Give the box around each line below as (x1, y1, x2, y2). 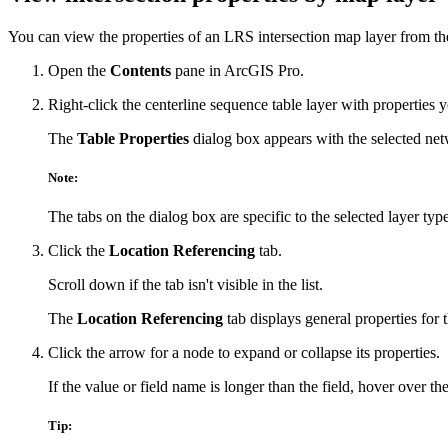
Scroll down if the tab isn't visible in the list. (48, 275, 323, 293)
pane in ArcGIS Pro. (171, 61, 304, 79)
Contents (110, 61, 171, 79)
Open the (48, 61, 110, 79)
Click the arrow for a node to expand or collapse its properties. (48, 343, 440, 361)
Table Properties (77, 129, 189, 147)
